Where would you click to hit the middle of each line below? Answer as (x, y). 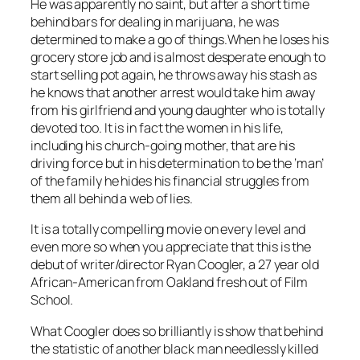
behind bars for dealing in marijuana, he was (155, 22)
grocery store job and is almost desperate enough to (178, 57)
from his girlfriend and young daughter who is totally (178, 110)
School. (52, 300)
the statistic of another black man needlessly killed (174, 348)
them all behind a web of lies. (112, 199)
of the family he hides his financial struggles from (170, 181)
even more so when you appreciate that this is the (171, 247)
